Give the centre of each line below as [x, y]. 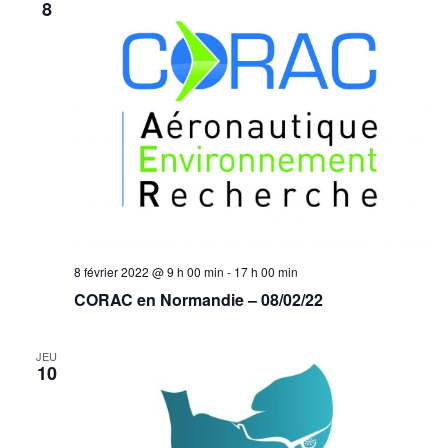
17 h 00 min [265, 272]
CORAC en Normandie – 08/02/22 [198, 300]
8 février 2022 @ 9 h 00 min [148, 272]
